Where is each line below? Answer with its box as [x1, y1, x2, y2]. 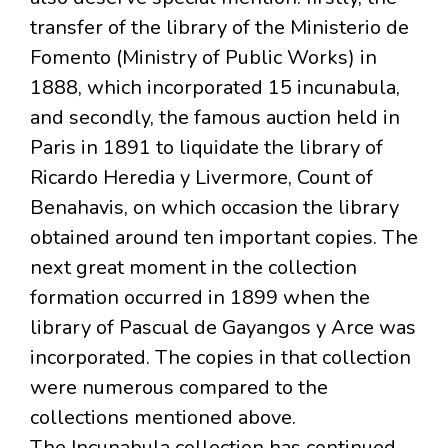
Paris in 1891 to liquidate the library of [30, 134, 383, 162]
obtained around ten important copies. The [30, 224, 418, 252]
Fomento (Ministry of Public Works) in [30, 44, 377, 72]
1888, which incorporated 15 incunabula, [30, 74, 400, 102]
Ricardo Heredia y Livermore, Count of [30, 164, 373, 192]
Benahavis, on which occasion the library [30, 194, 399, 222]
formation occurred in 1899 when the [30, 284, 370, 312]
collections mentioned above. [30, 404, 296, 432]
